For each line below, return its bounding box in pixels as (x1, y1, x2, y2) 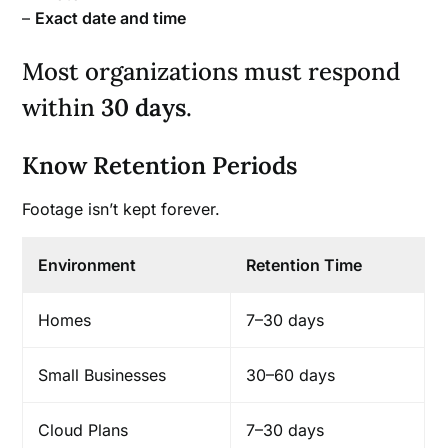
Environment (38, 254, 137, 275)
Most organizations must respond (22, 55, 401, 87)
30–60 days (246, 364, 336, 385)
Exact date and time (35, 7, 187, 28)
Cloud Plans (38, 419, 129, 440)
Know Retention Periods (22, 149, 298, 181)
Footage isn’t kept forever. (22, 198, 221, 219)
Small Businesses (38, 364, 167, 385)
